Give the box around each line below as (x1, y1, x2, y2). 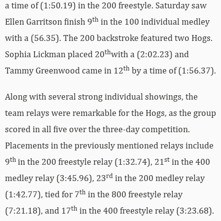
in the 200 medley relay (113, 173, 205, 184)
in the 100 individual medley (99, 16, 210, 27)
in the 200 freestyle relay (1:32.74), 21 (18, 156, 164, 167)
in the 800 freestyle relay (86, 189, 183, 200)
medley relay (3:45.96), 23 (5, 173, 106, 184)
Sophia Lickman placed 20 (5, 49, 105, 60)
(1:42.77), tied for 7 (5, 189, 79, 200)
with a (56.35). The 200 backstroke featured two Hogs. (5, 33, 213, 43)
